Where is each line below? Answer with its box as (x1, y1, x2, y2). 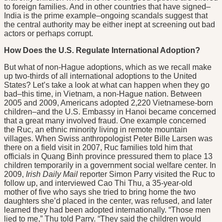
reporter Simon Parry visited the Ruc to (78, 170, 215, 179)
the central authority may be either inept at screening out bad (4, 20, 215, 29)
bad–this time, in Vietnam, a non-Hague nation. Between (4, 90, 202, 99)
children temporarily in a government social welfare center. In (4, 161, 216, 170)
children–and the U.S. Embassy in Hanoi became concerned (4, 108, 216, 116)
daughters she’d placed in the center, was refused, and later (4, 197, 212, 206)
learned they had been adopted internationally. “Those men (4, 206, 211, 215)
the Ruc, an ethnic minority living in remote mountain (4, 125, 187, 134)
